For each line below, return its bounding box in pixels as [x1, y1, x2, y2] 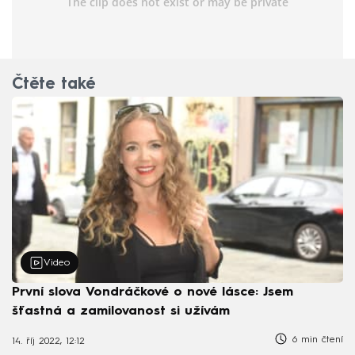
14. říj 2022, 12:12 [12, 336, 85, 346]
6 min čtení [288, 335, 343, 345]
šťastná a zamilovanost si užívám [12, 305, 230, 319]
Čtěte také [12, 77, 95, 94]
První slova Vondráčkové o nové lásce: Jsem [12, 286, 293, 300]
